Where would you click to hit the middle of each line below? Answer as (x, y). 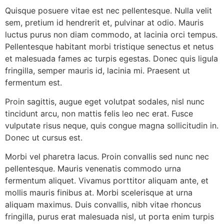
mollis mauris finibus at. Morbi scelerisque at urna (99, 193)
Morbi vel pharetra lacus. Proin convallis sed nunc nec (107, 157)
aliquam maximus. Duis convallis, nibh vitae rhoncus (103, 205)
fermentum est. (33, 82)
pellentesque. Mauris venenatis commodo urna (93, 169)
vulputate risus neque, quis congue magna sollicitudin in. (112, 126)
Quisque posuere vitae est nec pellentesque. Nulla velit (108, 10)
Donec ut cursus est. (44, 138)
